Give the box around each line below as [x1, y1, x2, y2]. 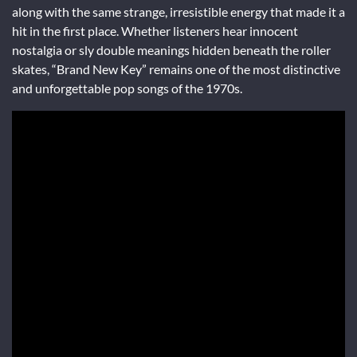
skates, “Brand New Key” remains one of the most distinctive [12, 61, 340, 76]
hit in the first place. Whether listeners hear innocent [12, 22, 298, 38]
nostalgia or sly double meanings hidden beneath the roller [12, 41, 331, 57]
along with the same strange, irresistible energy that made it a [12, 3, 345, 19]
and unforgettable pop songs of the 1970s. [12, 80, 242, 96]
